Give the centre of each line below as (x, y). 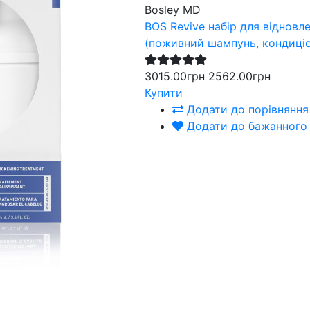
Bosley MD (173, 9)
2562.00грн (239, 76)
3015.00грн (175, 76)
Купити (164, 92)
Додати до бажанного (245, 126)
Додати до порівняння (246, 109)
